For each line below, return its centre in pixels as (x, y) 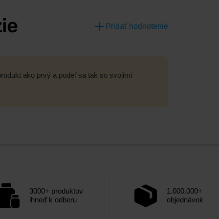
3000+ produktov (56, 191)
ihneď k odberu (53, 200)
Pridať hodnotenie (137, 26)
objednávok (185, 200)
